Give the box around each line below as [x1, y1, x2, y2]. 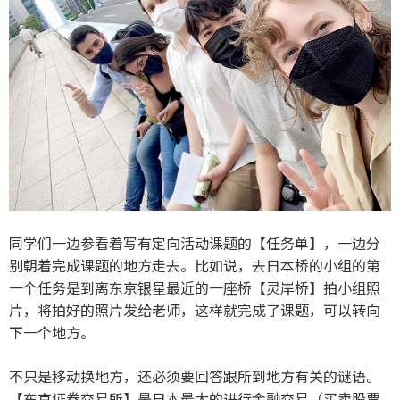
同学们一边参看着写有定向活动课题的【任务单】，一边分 [9, 231, 380, 254]
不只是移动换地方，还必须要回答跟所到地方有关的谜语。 [9, 364, 380, 387]
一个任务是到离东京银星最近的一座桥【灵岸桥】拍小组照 [9, 276, 380, 298]
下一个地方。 [9, 321, 95, 343]
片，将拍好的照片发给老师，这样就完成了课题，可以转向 [9, 298, 380, 321]
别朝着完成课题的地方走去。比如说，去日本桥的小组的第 [9, 254, 380, 276]
